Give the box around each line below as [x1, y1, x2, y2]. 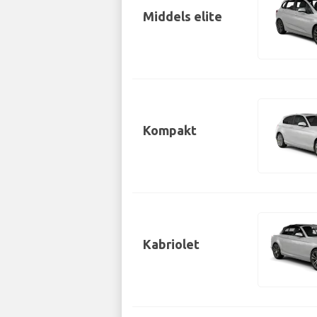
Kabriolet [143, 236, 200, 251]
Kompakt [143, 122, 197, 137]
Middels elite [143, 8, 222, 23]
